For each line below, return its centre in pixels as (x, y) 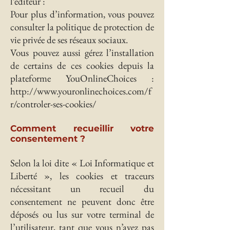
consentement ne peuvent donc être (82, 202)
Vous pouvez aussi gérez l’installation (82, 53)
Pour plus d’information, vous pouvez (82, 14)
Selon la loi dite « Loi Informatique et (82, 163)
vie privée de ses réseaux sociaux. (69, 40)
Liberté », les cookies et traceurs (82, 176)
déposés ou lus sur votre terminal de (82, 214)
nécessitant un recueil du (82, 189)
